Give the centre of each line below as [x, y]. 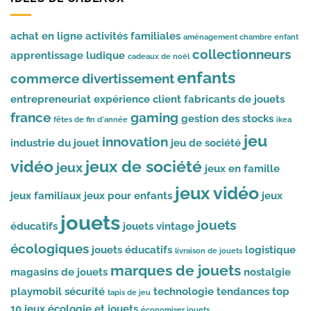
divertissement [128, 79]
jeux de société [144, 167]
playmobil [36, 292]
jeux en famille [242, 169]
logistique [270, 250]
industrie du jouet [55, 143]
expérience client [137, 99]
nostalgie [267, 272]
